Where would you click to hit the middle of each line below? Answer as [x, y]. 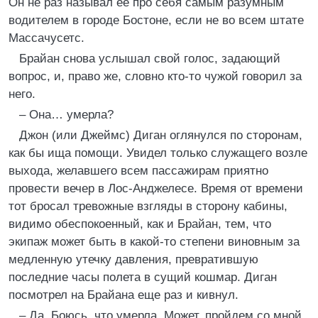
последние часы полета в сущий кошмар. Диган [143, 277]
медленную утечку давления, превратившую [133, 259]
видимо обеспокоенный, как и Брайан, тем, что [140, 224]
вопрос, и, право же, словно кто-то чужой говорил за [155, 76]
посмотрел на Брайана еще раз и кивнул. [124, 295]
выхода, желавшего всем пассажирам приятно [138, 171]
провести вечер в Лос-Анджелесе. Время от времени [156, 188]
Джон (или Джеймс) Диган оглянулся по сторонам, [161, 135]
